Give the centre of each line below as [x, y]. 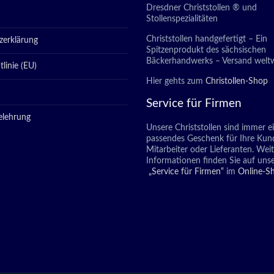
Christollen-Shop [237, 81]
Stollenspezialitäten [182, 19]
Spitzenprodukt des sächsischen [206, 50]
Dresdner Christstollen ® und [202, 8]
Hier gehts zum [176, 81]
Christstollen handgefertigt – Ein [207, 39]
